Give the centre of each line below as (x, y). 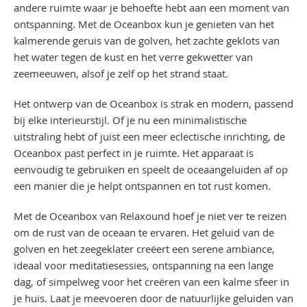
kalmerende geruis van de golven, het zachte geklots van (147, 40)
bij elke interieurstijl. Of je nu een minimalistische (130, 120)
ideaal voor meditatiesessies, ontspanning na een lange (144, 265)
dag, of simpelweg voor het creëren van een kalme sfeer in (151, 282)
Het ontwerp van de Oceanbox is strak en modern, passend (153, 103)
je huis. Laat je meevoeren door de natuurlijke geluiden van (153, 298)
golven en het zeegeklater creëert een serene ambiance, (144, 249)
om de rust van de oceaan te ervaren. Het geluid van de (144, 232)
